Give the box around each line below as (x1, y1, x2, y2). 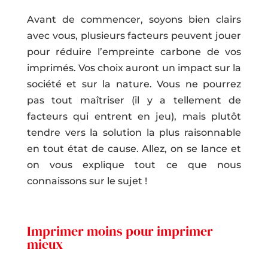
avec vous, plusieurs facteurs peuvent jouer (26, 29, 242, 41)
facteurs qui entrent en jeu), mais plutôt (26, 110, 242, 122)
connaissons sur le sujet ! (26, 175, 147, 187)
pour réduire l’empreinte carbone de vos (26, 45, 242, 57)
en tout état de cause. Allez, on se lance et (26, 142, 242, 154)
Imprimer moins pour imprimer (26, 221, 213, 240)
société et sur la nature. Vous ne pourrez (26, 78, 242, 90)
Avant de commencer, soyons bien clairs (26, 13, 242, 25)
